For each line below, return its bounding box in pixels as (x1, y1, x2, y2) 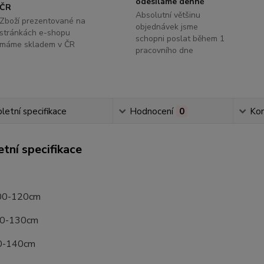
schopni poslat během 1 (135, 33, 225, 44)
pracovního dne (135, 45, 193, 56)
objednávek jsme (135, 21, 198, 32)
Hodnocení (129, 105, 173, 117)
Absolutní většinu (135, 9, 200, 21)
